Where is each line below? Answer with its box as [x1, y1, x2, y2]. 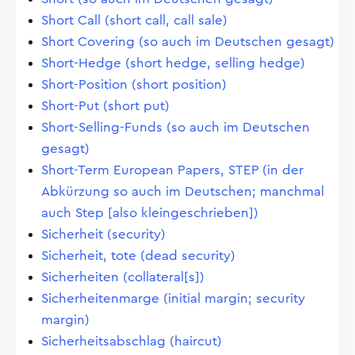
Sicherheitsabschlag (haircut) [41, 334, 222, 348]
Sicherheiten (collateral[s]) [41, 270, 204, 284]
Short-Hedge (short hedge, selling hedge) [41, 56, 305, 70]
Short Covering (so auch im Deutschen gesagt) [41, 35, 334, 48]
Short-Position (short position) [41, 78, 227, 91]
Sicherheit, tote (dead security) [41, 249, 235, 262]
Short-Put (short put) [41, 99, 170, 113]
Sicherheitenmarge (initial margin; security [41, 292, 305, 305]
